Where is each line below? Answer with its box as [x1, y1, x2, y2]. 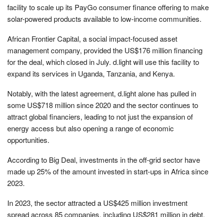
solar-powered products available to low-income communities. [7, 13, 201, 24]
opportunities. [7, 134, 49, 145]
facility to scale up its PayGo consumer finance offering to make [7, 1, 209, 12]
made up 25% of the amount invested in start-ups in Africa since [7, 166, 208, 176]
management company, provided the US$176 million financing [7, 45, 202, 55]
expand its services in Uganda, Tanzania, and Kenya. [7, 68, 175, 78]
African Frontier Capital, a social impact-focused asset [7, 33, 177, 44]
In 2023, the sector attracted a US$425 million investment [7, 197, 187, 208]
